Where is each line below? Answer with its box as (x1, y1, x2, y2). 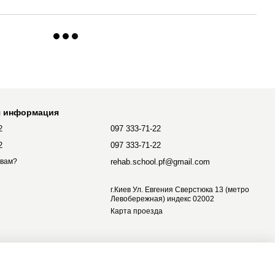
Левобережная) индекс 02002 (110, 195, 215, 203)
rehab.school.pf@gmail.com (110, 157, 211, 166)
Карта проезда (110, 207, 163, 215)
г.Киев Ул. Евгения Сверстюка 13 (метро (110, 185, 250, 194)
